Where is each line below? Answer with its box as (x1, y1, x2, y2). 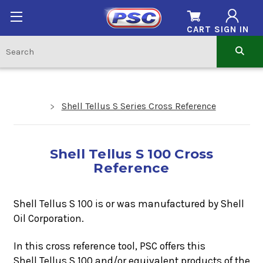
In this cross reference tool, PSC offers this (13, 240, 205, 252)
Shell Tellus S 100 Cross (49, 145, 214, 162)
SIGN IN (214, 24, 249, 35)
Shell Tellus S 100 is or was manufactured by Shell (13, 197, 244, 210)
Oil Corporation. (13, 212, 84, 224)
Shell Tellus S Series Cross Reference (61, 100, 216, 112)
